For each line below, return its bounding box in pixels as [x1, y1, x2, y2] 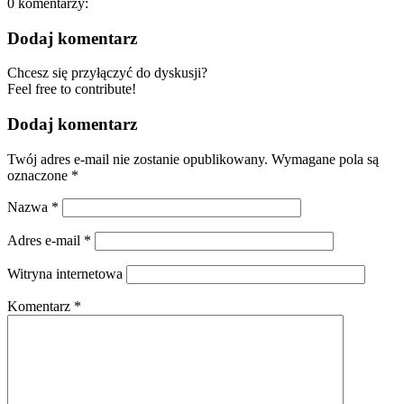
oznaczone [7, 167, 71, 183]
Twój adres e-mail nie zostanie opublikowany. [7, 151, 268, 167]
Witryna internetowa [7, 265, 123, 281]
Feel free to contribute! [7, 81, 136, 97]
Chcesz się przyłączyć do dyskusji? [7, 65, 207, 81]
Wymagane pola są [271, 151, 379, 167]
